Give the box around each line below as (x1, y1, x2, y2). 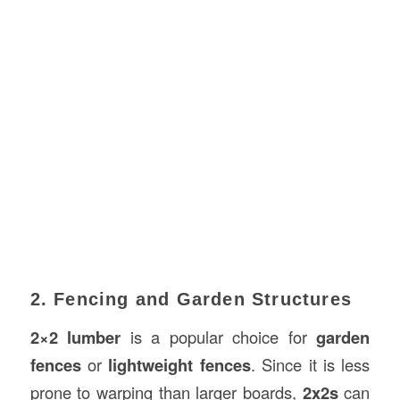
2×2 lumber (29, 324, 121, 349)
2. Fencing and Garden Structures (29, 289, 352, 310)
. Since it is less (250, 352, 371, 376)
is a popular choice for (121, 324, 317, 348)
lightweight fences (108, 352, 251, 377)
